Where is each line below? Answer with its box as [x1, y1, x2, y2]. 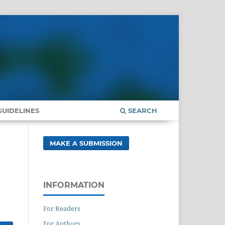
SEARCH [126, 106, 157, 115]
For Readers [43, 203, 80, 213]
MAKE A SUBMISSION [50, 139, 123, 147]
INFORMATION [43, 180, 104, 190]
